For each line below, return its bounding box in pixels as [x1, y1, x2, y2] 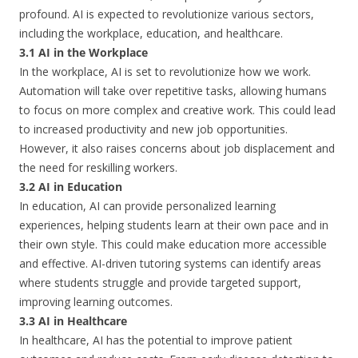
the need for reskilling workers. [19, 160, 177, 175]
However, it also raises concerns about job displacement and [19, 141, 335, 156]
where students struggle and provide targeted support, [19, 275, 301, 290]
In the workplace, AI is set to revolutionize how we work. [19, 64, 311, 79]
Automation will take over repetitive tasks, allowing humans [19, 83, 327, 98]
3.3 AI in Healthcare [19, 313, 127, 328]
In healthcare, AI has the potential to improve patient [19, 332, 292, 348]
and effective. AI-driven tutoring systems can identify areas [19, 256, 321, 271]
